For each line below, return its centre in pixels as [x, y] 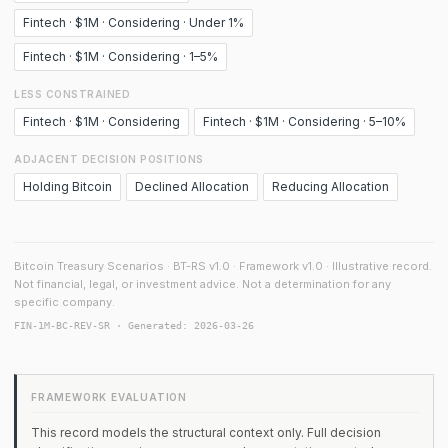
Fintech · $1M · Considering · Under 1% [133, 22]
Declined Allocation [192, 186]
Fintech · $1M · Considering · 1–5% [120, 56]
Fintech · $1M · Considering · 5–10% [304, 121]
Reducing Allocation [330, 186]
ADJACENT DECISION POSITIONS [109, 159]
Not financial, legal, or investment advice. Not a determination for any [202, 284]
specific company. [64, 302]
